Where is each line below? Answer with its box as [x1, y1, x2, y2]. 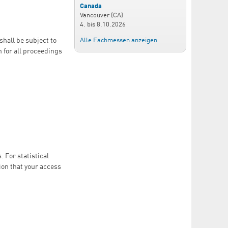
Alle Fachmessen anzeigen [80, 37, 157, 44]
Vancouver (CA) [80, 12, 123, 19]
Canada [80, 3, 102, 10]
